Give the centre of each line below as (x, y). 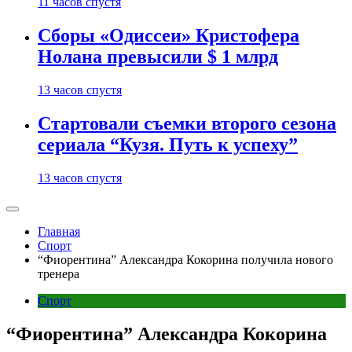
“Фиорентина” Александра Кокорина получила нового (185, 260)
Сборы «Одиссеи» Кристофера (169, 36)
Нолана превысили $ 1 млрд (158, 57)
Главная (59, 231)
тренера (59, 274)
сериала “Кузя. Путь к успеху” (168, 145)
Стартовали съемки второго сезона (187, 124)
